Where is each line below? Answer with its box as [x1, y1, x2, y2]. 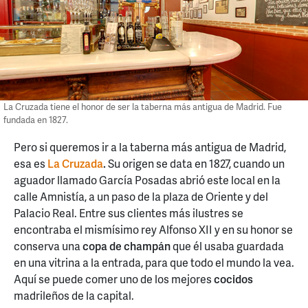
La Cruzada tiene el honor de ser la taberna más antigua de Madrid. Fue [3, 100, 282, 113]
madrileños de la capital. [14, 287, 134, 303]
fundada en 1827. [3, 113, 68, 126]
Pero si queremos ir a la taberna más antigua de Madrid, [14, 138, 286, 155]
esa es [14, 155, 47, 171]
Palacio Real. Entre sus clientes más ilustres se [14, 204, 243, 221]
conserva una [14, 237, 82, 254]
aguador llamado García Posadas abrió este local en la [14, 171, 280, 188]
